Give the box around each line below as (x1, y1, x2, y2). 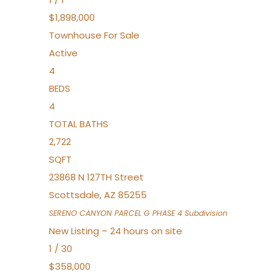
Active (49, 46, 78, 59)
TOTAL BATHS (49, 117, 108, 130)
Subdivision (182, 208, 228, 218)
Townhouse (49, 29, 102, 42)
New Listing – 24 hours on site (49, 224, 182, 237)
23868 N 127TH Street (49, 171, 144, 183)
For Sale (104, 29, 139, 42)
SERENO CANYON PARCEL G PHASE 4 (49, 208, 182, 218)
